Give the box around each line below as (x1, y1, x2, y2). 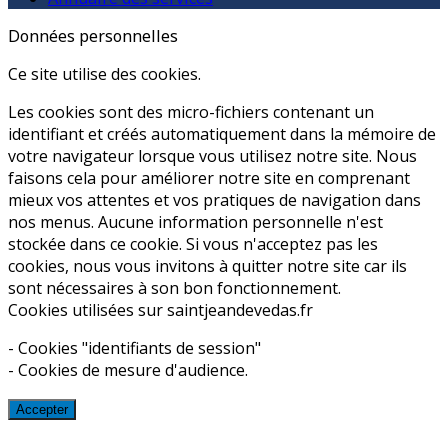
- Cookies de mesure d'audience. (8, 359, 248, 382)
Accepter (16, 402, 68, 418)
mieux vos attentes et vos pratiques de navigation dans (8, 189, 421, 212)
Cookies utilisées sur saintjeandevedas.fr (8, 299, 313, 322)
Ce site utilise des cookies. (8, 63, 205, 86)
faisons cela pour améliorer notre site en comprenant (8, 167, 410, 190)
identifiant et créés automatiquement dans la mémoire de (8, 123, 436, 146)
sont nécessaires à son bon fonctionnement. (8, 277, 341, 300)
